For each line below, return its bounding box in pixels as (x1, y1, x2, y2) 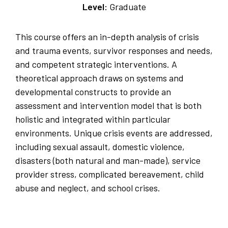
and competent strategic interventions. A (15, 59, 177, 70)
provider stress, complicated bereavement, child (15, 168, 204, 180)
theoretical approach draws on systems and (15, 72, 184, 84)
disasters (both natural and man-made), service (15, 155, 201, 166)
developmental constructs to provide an (15, 86, 171, 98)
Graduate (107, 1, 146, 13)
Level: (82, 1, 107, 13)
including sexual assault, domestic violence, (15, 141, 185, 153)
